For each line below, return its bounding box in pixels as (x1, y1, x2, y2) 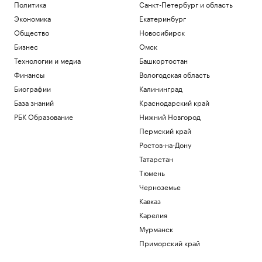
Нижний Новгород (139, 111, 201, 122)
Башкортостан (139, 54, 188, 65)
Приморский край (139, 237, 200, 248)
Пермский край (139, 125, 191, 136)
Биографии (14, 82, 51, 94)
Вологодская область (139, 68, 210, 80)
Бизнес (14, 40, 38, 51)
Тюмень (139, 167, 165, 178)
